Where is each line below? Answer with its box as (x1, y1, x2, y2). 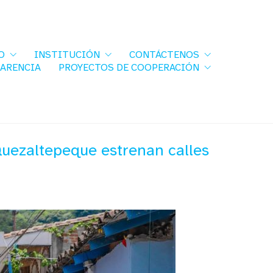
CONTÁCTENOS (129, 49, 199, 61)
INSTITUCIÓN (34, 49, 100, 61)
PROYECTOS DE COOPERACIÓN (58, 62, 199, 74)
